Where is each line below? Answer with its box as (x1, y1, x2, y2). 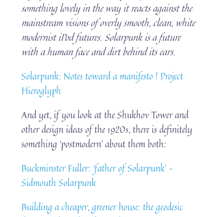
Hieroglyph (21, 83, 62, 97)
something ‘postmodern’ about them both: (21, 136, 167, 151)
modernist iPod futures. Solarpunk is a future (21, 30, 181, 44)
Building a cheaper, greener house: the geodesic (21, 199, 184, 214)
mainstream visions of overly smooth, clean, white (21, 15, 195, 30)
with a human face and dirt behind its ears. (21, 44, 176, 59)
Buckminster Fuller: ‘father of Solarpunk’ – (21, 160, 173, 175)
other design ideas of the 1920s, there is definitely (21, 122, 193, 136)
